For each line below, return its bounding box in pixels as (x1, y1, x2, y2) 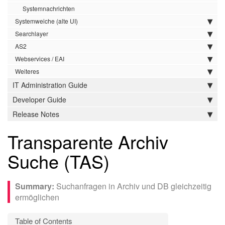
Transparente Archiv (8, 129, 168, 154)
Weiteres (15, 67, 39, 75)
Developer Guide (13, 94, 66, 104)
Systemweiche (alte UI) (15, 17, 78, 25)
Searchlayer (15, 29, 48, 38)
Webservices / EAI (15, 54, 64, 63)
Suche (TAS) (8, 148, 109, 174)
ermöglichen (15, 191, 59, 203)
